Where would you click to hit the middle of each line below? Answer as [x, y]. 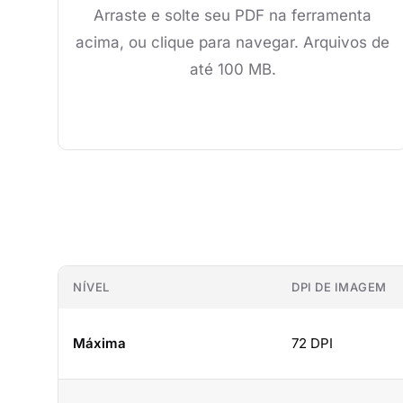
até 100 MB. [233, 69]
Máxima [99, 343]
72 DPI [312, 343]
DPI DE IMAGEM [339, 287]
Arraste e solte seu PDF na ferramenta [233, 15]
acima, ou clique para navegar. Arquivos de [233, 42]
